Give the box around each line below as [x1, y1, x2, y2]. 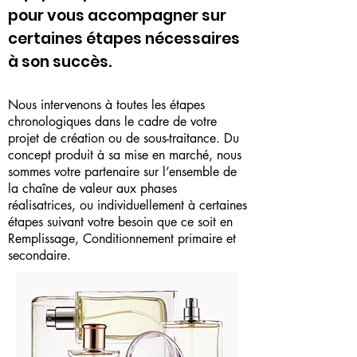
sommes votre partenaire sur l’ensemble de [8, 163, 237, 180]
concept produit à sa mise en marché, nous [8, 147, 241, 163]
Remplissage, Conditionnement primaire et [8, 230, 236, 247]
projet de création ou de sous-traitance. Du [8, 130, 239, 147]
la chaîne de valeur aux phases [8, 180, 177, 197]
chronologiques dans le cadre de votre [8, 113, 217, 130]
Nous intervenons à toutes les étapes [8, 96, 205, 113]
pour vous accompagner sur [8, 5, 226, 26]
